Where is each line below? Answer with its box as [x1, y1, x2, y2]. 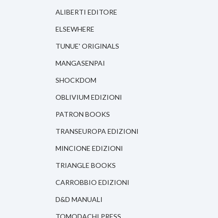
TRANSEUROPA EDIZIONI [55, 127, 139, 136]
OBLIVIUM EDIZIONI [55, 93, 122, 102]
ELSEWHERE [55, 25, 94, 34]
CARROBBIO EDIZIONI [55, 178, 129, 187]
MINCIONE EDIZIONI [55, 144, 123, 153]
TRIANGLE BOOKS [55, 161, 116, 170]
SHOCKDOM [55, 76, 96, 85]
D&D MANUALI [55, 195, 103, 204]
